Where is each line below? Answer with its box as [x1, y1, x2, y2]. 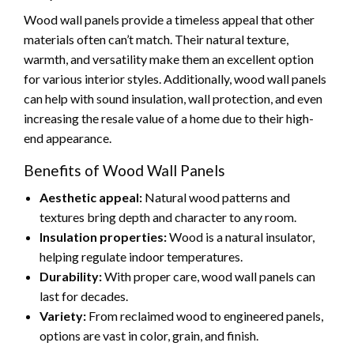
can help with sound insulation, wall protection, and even [24, 90, 322, 106]
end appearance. [24, 130, 111, 145]
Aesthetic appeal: [40, 189, 142, 205]
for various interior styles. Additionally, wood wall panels [24, 70, 326, 86]
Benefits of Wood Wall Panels [24, 160, 225, 179]
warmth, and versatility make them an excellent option [24, 51, 314, 66]
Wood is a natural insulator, [167, 228, 314, 244]
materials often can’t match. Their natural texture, [24, 31, 288, 47]
